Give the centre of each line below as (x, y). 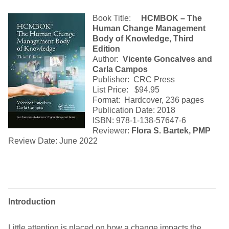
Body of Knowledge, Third (143, 39)
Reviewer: (112, 131)
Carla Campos (120, 69)
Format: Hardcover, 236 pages (148, 100)
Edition (106, 49)
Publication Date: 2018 (134, 110)
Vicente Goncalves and (167, 59)
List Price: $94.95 (126, 90)
